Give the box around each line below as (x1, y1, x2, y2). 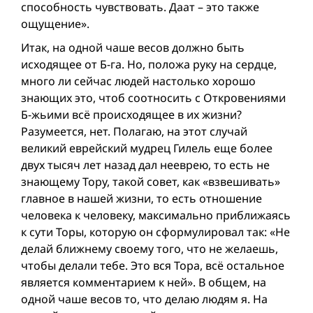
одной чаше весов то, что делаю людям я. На (21, 291, 268, 307)
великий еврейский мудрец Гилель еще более (21, 140, 272, 156)
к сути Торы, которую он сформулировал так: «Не (21, 224, 290, 240)
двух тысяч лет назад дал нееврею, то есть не (21, 156, 270, 173)
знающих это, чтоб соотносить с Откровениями (21, 89, 286, 105)
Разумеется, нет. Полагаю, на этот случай (21, 123, 247, 139)
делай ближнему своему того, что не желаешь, (21, 240, 278, 256)
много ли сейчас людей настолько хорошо (21, 73, 256, 89)
